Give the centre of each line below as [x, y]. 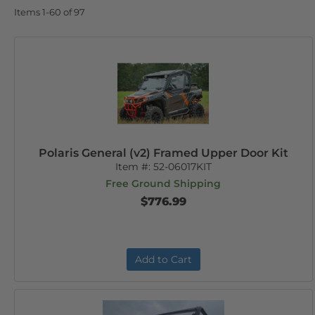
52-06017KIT [182, 167]
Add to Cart [163, 259]
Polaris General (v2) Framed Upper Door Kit [163, 153]
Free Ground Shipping [163, 184]
